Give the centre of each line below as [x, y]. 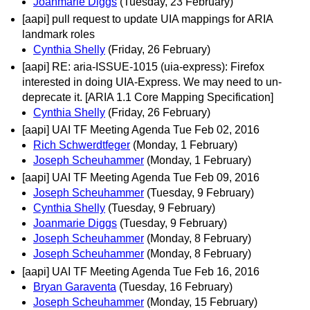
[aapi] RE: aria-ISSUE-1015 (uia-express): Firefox [143, 66]
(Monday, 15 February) [202, 302]
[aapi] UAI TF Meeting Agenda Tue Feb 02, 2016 [141, 130]
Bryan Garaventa [75, 286]
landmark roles [58, 34]
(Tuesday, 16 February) [176, 286]
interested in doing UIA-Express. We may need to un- [152, 82]
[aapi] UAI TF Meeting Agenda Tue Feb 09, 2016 [141, 178]
